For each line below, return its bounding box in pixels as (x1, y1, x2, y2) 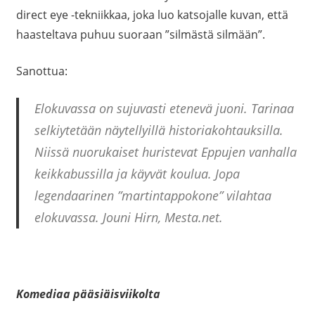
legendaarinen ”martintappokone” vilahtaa (34, 186, 271, 204)
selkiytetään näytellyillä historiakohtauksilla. (34, 121, 283, 139)
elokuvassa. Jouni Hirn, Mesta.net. (34, 208, 223, 226)
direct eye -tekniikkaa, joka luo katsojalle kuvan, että (15, 6, 288, 22)
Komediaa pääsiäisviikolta (15, 285, 160, 302)
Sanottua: (15, 63, 67, 79)
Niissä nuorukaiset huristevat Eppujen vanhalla (34, 143, 297, 160)
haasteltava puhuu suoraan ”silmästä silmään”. (15, 26, 265, 42)
